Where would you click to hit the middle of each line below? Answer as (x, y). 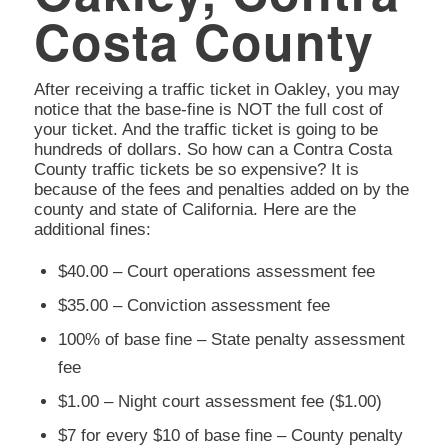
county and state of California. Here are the (194, 210)
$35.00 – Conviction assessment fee (193, 305)
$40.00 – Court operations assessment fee (216, 271)
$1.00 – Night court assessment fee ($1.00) (219, 401)
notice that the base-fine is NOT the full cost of (208, 110)
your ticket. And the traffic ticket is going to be (205, 130)
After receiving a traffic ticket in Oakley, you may (216, 90)
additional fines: (92, 230)
